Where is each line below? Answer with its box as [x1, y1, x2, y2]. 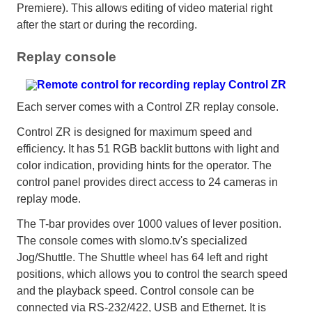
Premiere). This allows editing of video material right [17, 2, 272, 15]
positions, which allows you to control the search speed [17, 267, 288, 280]
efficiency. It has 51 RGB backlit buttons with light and [17, 142, 279, 155]
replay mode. [17, 192, 81, 205]
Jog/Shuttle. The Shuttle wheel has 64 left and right [17, 251, 267, 263]
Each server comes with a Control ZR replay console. [17, 100, 279, 113]
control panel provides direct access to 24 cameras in [17, 175, 278, 188]
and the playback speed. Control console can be [17, 284, 254, 297]
